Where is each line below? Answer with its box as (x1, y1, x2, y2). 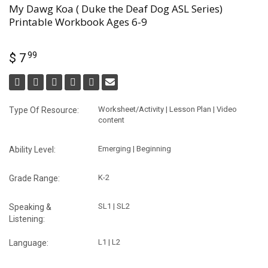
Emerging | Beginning (98, 144, 172, 153)
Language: (9, 237, 48, 248)
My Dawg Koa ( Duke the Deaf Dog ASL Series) (9, 1, 223, 16)
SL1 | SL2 (98, 201, 130, 211)
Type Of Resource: (9, 105, 79, 115)
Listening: (9, 214, 45, 224)
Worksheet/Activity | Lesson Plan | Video (98, 104, 237, 114)
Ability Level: (9, 144, 56, 154)
